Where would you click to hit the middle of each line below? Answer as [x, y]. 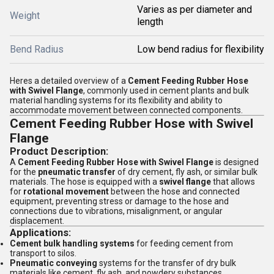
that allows [233, 182]
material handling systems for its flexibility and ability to [116, 100]
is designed [236, 162]
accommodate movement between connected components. [126, 110]
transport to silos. [43, 253]
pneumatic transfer [77, 172]
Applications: [40, 233]
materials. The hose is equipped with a [84, 182]
